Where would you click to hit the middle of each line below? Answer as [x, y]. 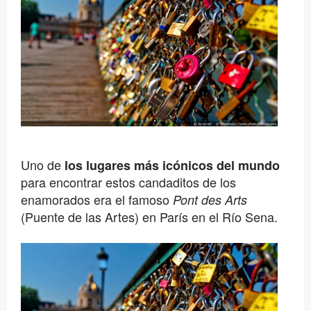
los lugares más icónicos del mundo [172, 165]
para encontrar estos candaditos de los [128, 182]
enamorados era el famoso [96, 199]
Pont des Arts [210, 199]
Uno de [42, 164]
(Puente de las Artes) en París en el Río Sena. [149, 216]
